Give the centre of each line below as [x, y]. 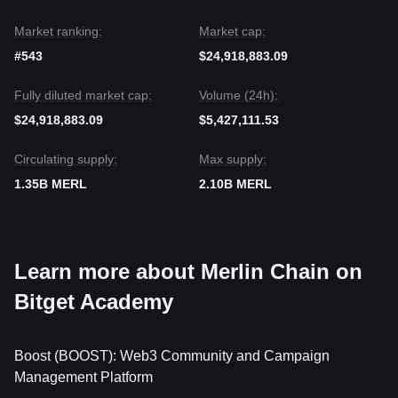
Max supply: [233, 159]
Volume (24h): [239, 95]
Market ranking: [58, 31]
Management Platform [84, 377]
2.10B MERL [235, 184]
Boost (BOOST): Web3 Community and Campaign [172, 356]
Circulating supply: [66, 159]
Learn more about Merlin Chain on [188, 271]
